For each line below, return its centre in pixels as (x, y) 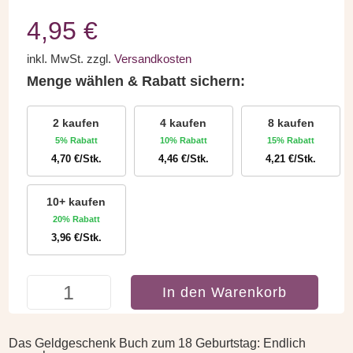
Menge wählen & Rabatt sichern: (136, 81)
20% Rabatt (76, 219)
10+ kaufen (76, 201)
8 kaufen (291, 123)
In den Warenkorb (225, 292)
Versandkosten (152, 58)
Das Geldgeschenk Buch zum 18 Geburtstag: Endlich (158, 344)
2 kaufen (76, 123)
